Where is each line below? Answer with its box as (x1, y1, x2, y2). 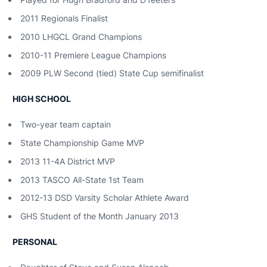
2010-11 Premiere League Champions (20, 49, 166, 60)
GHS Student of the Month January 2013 (20, 211, 179, 221)
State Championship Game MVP (20, 138, 144, 148)
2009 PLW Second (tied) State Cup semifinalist (20, 68, 204, 79)
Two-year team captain (20, 119, 111, 130)
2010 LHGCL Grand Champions (20, 31, 142, 42)
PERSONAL (11, 237, 57, 247)
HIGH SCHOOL (11, 94, 71, 104)
